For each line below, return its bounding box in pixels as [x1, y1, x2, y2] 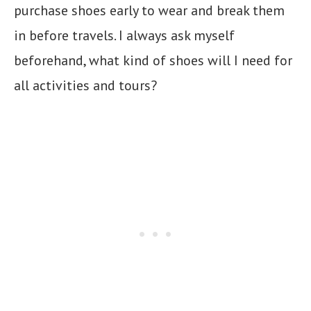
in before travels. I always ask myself [14, 26, 235, 44]
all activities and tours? [14, 76, 157, 94]
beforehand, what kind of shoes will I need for [14, 51, 292, 69]
